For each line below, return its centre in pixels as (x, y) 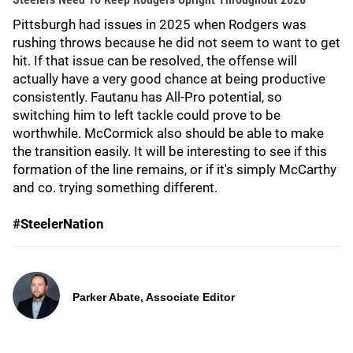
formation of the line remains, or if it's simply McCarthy (175, 169)
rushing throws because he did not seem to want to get (176, 43)
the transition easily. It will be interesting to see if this (170, 151)
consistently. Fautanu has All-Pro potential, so (147, 97)
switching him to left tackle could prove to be (147, 115)
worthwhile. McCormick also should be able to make (168, 133)
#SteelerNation (58, 224)
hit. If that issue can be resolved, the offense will (155, 61)
